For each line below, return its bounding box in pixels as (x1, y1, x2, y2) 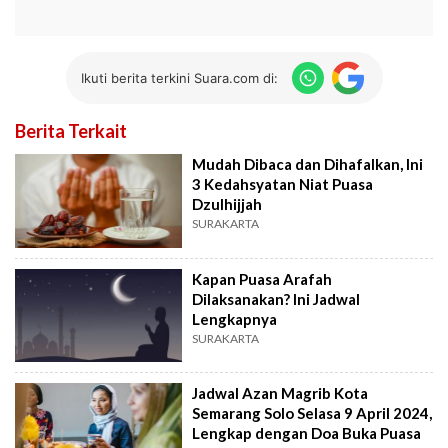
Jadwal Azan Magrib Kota (192, 384, 369, 403)
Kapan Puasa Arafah (192, 269, 333, 288)
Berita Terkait (15, 120, 127, 143)
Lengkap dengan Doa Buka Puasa (192, 424, 422, 443)
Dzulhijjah (192, 195, 263, 214)
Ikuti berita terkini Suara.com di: (80, 69, 278, 86)
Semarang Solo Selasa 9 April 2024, (192, 404, 433, 423)
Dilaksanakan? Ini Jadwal (192, 289, 361, 308)
